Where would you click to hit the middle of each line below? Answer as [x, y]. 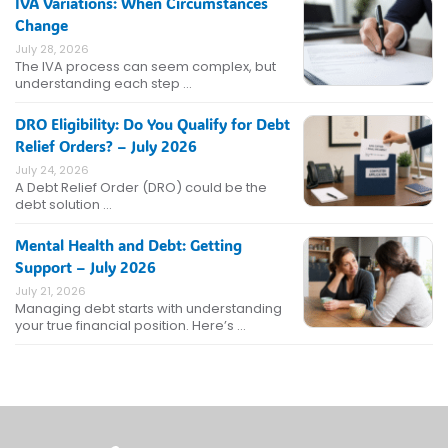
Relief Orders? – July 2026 [106, 146]
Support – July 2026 [85, 267]
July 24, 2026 [52, 170]
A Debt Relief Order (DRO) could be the [141, 188]
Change [41, 25]
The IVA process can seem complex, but [145, 67]
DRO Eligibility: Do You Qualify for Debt [152, 124]
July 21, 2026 [50, 291]
